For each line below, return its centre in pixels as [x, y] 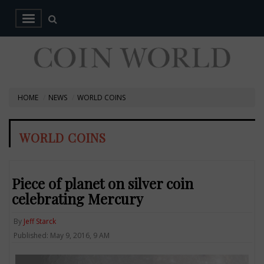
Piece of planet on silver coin [103, 183]
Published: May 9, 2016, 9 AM [62, 235]
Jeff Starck [40, 221]
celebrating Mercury [78, 198]
